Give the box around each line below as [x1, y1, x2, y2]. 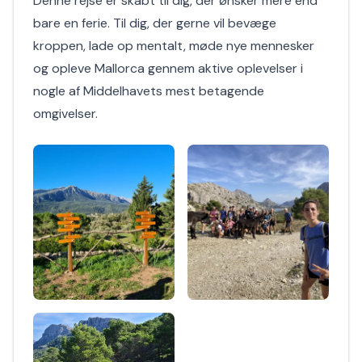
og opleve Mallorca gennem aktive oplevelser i [33, 60, 303, 77]
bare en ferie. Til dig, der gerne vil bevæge [33, 15, 276, 32]
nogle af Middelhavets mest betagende [33, 82, 264, 99]
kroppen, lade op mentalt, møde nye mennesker [33, 37, 314, 54]
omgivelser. [33, 105, 98, 122]
